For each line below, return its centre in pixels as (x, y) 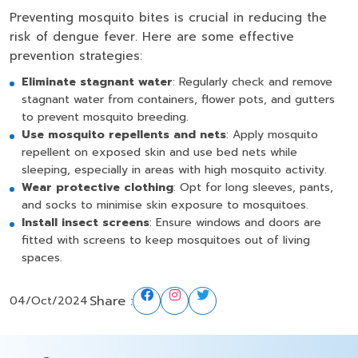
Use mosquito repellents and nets (124, 135)
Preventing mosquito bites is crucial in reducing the (168, 18)
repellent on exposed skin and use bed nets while (159, 152)
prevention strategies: (76, 56)
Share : (111, 301)
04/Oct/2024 (49, 301)
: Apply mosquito (272, 135)
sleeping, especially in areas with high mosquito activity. (174, 170)
